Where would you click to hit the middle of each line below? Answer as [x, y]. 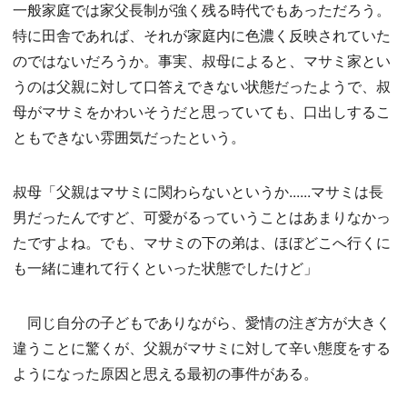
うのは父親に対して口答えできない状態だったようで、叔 [202, 86]
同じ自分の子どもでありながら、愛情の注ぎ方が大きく [202, 323]
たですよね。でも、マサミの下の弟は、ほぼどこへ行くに [202, 243]
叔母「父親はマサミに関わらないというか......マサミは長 [198, 192]
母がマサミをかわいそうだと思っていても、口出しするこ [202, 112]
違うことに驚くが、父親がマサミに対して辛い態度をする [202, 348]
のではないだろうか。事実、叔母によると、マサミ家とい [202, 61]
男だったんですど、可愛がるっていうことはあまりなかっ [202, 217]
